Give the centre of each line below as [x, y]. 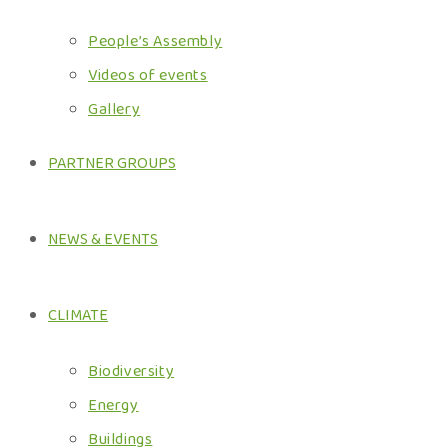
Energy [113, 405]
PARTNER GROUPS [112, 163]
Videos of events [148, 75]
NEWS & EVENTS [103, 239]
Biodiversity [131, 371]
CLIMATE [78, 315]
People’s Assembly [155, 41]
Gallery [114, 109]
